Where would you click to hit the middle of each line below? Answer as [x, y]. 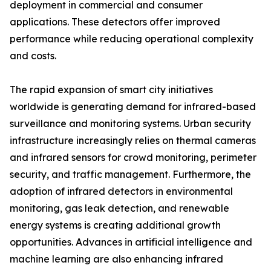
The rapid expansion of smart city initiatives [111, 90]
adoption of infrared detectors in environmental [121, 191]
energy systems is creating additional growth [115, 225]
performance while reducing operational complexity [132, 39]
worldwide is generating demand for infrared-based [133, 107]
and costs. [33, 56]
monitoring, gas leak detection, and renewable [119, 208]
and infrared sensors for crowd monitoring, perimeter [133, 158]
